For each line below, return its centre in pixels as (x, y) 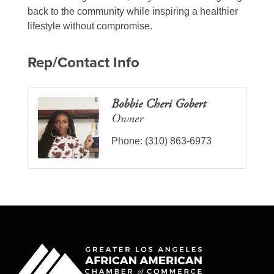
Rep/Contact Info (83, 63)
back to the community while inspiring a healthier (133, 12)
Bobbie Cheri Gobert (159, 105)
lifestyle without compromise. (90, 26)
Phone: (127, 141)
